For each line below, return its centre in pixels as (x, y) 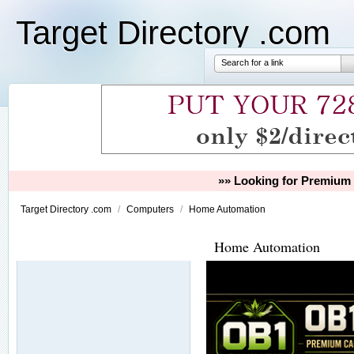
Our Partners (57, 245)
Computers (151, 209)
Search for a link (252, 62)
